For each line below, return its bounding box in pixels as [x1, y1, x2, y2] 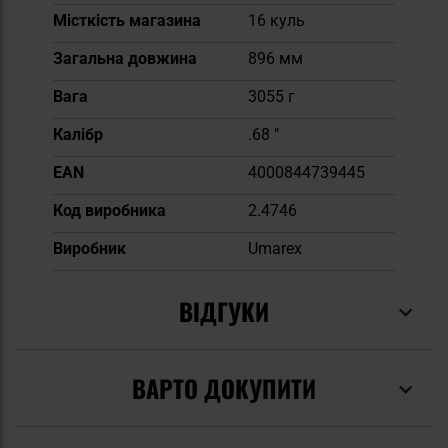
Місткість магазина [53, 10, 201, 30]
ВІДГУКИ [179, 292, 269, 329]
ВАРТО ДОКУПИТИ [132, 369, 316, 406]
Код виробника [53, 200, 166, 220]
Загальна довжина [53, 48, 197, 68]
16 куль [248, 10, 305, 30]
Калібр [53, 124, 103, 144]
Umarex [248, 238, 302, 258]
